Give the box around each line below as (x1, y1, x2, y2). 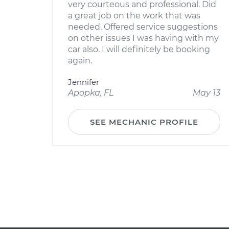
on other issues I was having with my (68, 33, 219, 43)
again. (68, 56, 92, 65)
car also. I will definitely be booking (68, 44, 210, 54)
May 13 (193, 88, 220, 98)
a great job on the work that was (68, 11, 200, 20)
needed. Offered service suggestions (68, 22, 218, 32)
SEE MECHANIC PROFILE (90, 117, 198, 127)
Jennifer (68, 77, 99, 87)
